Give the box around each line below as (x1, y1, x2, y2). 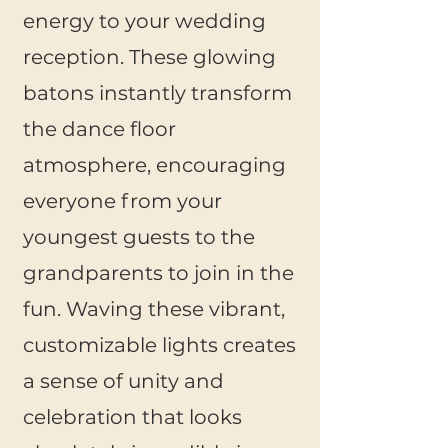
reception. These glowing (23, 45, 276, 69)
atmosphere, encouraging (23, 153, 286, 177)
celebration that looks (23, 405, 242, 429)
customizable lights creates (23, 333, 296, 357)
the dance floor (23, 117, 176, 141)
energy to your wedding (23, 9, 266, 33)
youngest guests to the (23, 225, 255, 249)
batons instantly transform (23, 81, 292, 105)
